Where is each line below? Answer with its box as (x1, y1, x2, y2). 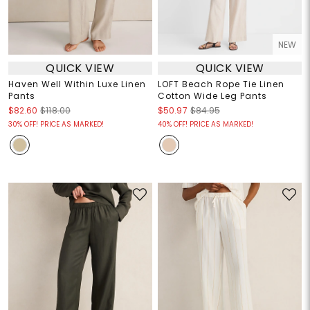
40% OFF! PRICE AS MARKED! (158, 119, 253, 130)
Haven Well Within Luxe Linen (8, 78, 146, 91)
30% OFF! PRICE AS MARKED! (8, 119, 104, 130)
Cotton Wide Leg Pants (158, 90, 267, 102)
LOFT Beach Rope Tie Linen (158, 78, 284, 91)
